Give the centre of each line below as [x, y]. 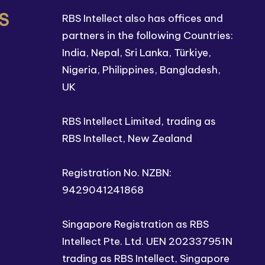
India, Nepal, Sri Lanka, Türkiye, [137, 53]
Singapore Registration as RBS [135, 224]
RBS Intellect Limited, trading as [139, 121]
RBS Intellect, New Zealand [127, 138]
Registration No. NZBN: [117, 173]
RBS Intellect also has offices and [143, 18]
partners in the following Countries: [148, 35]
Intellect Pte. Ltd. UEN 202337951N [147, 241]
